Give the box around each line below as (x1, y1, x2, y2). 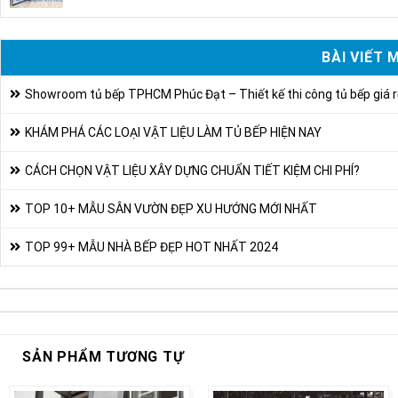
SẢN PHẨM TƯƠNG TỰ (22, 347, 184, 365)
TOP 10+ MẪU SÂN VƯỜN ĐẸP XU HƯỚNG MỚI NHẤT (25, 201, 317, 216)
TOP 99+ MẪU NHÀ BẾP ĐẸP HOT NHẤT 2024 (25, 239, 278, 254)
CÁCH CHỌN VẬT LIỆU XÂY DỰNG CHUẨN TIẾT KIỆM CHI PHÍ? (25, 163, 360, 178)
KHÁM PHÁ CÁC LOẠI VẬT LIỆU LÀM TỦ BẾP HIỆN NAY (25, 124, 322, 139)
